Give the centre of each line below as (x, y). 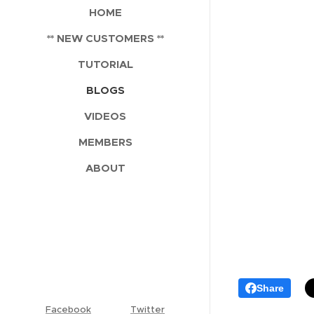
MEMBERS (105, 142)
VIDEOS (105, 116)
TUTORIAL (105, 64)
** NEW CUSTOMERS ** (105, 38)
